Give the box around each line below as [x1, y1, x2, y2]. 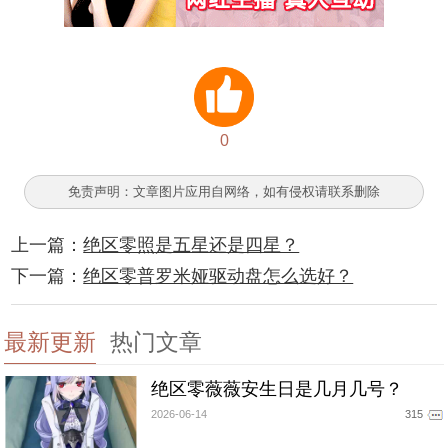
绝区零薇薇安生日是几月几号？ [150, 378, 403, 399]
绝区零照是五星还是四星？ [83, 235, 300, 256]
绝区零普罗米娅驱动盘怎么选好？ [83, 266, 354, 287]
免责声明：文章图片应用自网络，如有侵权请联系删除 [68, 184, 380, 200]
